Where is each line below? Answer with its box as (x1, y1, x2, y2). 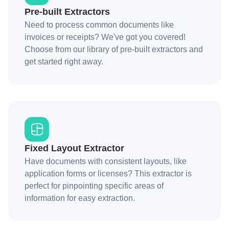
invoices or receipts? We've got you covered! (25, 33, 186, 41)
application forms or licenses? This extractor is (25, 169, 192, 178)
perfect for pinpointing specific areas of (25, 181, 164, 190)
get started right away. (25, 57, 103, 66)
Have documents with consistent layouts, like (25, 157, 187, 166)
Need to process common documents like (25, 20, 174, 29)
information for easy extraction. (25, 194, 135, 202)
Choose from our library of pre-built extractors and (25, 45, 203, 54)
